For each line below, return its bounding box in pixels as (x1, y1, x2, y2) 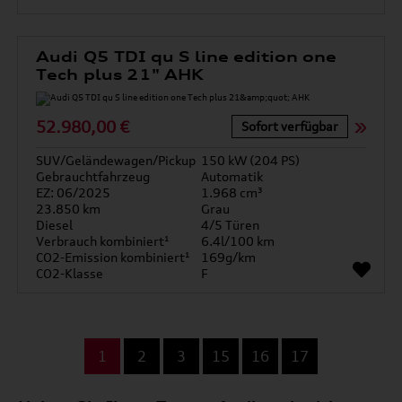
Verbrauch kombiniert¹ (36, 233, 170, 249)
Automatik (201, 169, 263, 184)
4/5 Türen (201, 217, 259, 232)
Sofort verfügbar (240, 118, 338, 134)
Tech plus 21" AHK (36, 66, 204, 83)
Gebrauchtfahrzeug (36, 169, 151, 184)
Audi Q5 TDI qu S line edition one (36, 48, 337, 66)
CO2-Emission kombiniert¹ (36, 249, 191, 265)
